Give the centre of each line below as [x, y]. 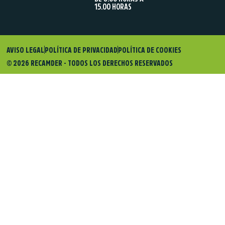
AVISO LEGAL [26, 50]
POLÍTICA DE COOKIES [150, 50]
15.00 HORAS [113, 7]
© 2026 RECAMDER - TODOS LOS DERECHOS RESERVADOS [90, 63]
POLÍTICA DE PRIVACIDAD [81, 50]
